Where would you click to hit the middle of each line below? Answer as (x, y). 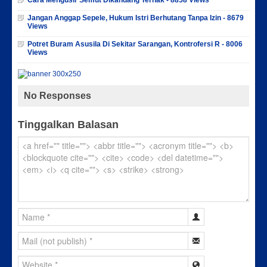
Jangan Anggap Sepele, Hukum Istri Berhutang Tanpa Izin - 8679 (136, 18)
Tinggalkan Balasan (68, 125)
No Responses (58, 96)
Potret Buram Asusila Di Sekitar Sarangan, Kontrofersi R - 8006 (135, 44)
